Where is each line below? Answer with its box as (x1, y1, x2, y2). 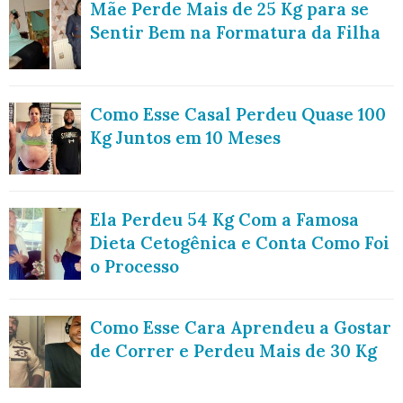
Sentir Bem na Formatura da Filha (90, 22, 381, 44)
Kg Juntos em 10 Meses (90, 127, 281, 149)
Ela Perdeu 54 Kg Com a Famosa (90, 209, 359, 231)
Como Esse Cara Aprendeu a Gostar (90, 317, 391, 339)
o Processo (90, 255, 179, 278)
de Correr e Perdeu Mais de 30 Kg (90, 340, 377, 363)
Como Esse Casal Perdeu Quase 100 (90, 103, 386, 126)
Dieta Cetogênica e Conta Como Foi (90, 232, 390, 255)
